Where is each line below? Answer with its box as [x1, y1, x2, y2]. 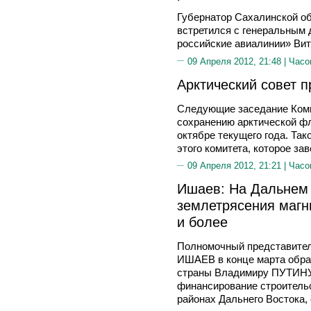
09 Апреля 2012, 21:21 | [187, 160, 289, 171]
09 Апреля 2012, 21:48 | [187, 56, 289, 67]
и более [177, 214, 228, 230]
